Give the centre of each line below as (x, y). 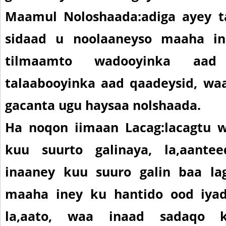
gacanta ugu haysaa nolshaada (101, 105)
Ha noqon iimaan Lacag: (85, 127)
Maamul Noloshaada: (73, 16)
